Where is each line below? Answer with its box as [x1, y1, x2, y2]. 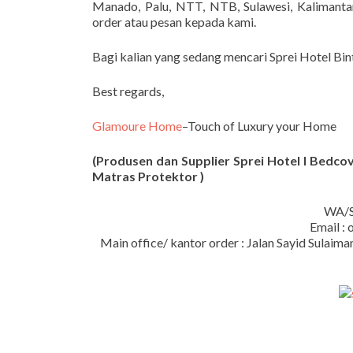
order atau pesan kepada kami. [92, 13, 256, 29]
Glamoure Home [92, 117, 182, 133]
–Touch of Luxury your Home [182, 117, 336, 133]
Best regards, [92, 83, 164, 98]
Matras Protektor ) [92, 168, 204, 184]
